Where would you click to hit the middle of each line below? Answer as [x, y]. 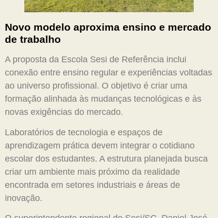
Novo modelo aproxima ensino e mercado [108, 27]
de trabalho [33, 39]
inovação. [24, 198]
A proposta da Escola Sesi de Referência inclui [96, 60]
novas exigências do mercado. [64, 112]
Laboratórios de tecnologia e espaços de [84, 132]
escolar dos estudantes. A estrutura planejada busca [106, 158]
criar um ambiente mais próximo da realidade [92, 172]
